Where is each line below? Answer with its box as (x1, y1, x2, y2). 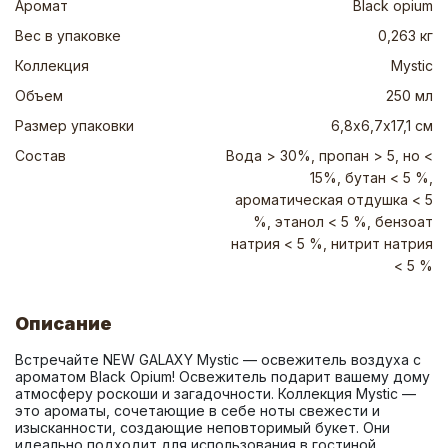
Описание (15, 313, 112, 334)
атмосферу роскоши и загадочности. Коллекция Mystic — (15, 385, 416, 402)
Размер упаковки (15, 117, 134, 134)
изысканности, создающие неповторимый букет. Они (15, 419, 390, 436)
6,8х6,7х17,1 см (331, 117, 433, 134)
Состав (15, 147, 66, 164)
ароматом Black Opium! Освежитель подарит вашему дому (15, 368, 430, 385)
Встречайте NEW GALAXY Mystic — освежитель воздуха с (15, 351, 421, 368)
